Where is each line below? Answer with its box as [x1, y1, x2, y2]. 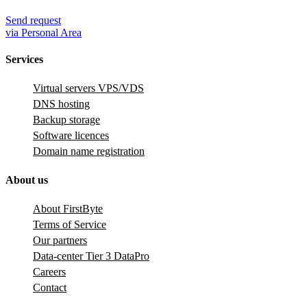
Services [5, 53, 43, 66]
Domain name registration [33, 145, 145, 158]
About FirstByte [33, 202, 103, 214]
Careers [33, 265, 66, 278]
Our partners [33, 234, 87, 246]
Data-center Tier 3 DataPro [33, 249, 149, 262]
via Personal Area [5, 26, 82, 38]
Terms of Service [33, 218, 106, 230]
